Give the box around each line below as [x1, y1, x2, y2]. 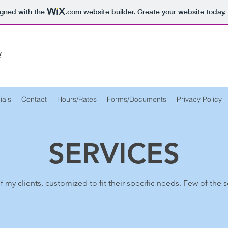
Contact [21, 95, 47, 104]
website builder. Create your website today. [81, 7, 226, 17]
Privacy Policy [177, 95, 222, 104]
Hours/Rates [57, 95, 97, 104]
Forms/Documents [107, 95, 166, 104]
